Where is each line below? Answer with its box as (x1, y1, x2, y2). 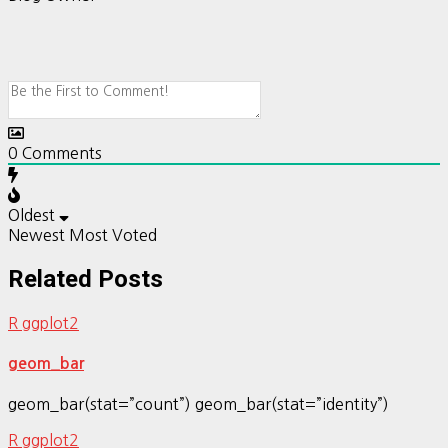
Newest (8, 226, 65, 243)
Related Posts (8, 264, 163, 293)
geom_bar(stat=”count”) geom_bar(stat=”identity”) (8, 396, 389, 413)
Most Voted (69, 226, 157, 243)
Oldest (8, 206, 55, 223)
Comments (18, 144, 102, 161)
